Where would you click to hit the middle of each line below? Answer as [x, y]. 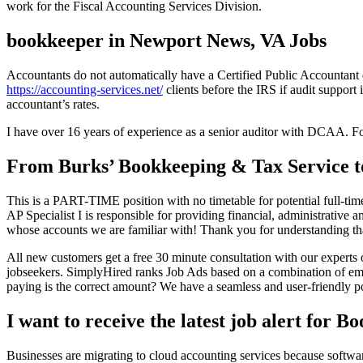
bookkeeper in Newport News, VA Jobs [167, 41]
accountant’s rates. [53, 105]
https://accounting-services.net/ [85, 90]
